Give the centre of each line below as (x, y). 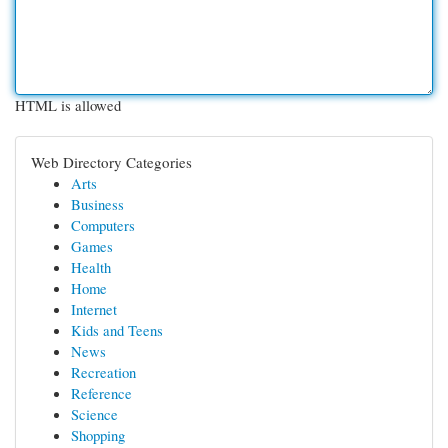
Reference (101, 393)
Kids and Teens (117, 330)
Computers (103, 225)
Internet (94, 309)
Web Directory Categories (111, 162)
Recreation (103, 372)
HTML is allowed (68, 105)
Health (91, 267)
